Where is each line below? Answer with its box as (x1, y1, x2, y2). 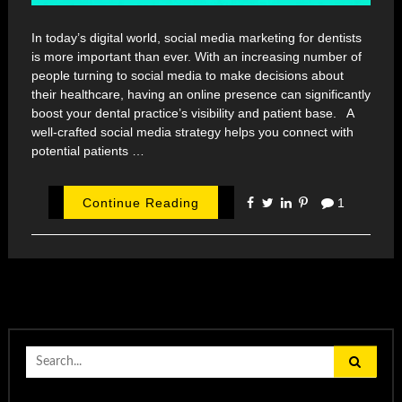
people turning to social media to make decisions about (31, 68, 344, 83)
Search (24, 345, 66, 360)
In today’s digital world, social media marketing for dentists (31, 31, 362, 46)
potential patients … (31, 144, 144, 159)
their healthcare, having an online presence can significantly (31, 87, 371, 102)
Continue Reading (83, 195, 200, 210)
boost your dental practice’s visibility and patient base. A (31, 106, 354, 121)
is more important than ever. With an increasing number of (31, 49, 362, 65)
